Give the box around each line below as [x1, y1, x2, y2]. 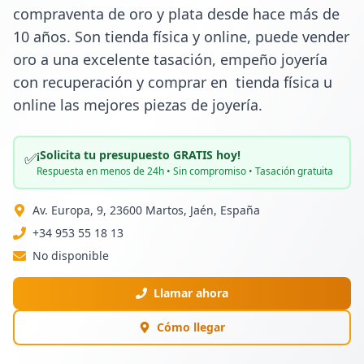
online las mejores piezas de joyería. [13, 95, 262, 115]
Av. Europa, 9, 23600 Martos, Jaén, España [32, 202, 260, 218]
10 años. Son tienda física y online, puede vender [13, 27, 349, 46]
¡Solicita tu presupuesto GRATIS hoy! [37, 147, 240, 162]
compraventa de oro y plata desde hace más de [13, 4, 340, 24]
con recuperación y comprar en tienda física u [13, 72, 332, 92]
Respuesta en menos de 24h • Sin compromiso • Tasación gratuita [37, 164, 333, 178]
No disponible [32, 248, 109, 263]
